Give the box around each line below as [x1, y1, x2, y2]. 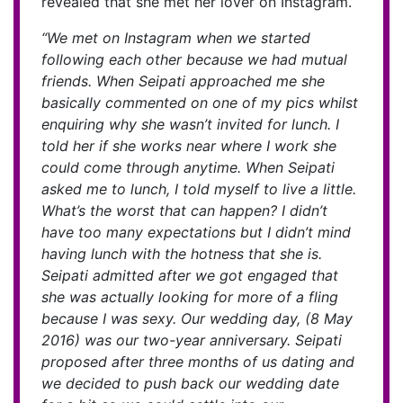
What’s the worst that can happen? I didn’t [41, 201, 327, 220]
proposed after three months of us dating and [41, 353, 354, 372]
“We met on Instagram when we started [41, 29, 310, 48]
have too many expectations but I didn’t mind [41, 223, 351, 242]
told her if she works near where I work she [41, 137, 336, 156]
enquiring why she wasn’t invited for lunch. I [41, 115, 339, 134]
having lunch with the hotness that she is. [41, 245, 322, 264]
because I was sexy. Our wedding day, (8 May [41, 309, 353, 328]
